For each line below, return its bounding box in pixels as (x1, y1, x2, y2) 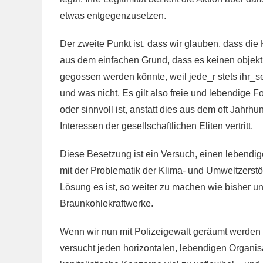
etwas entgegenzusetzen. (60, 11, 166, 21)
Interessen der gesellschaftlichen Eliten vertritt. (60, 121, 253, 131)
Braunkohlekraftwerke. (60, 198, 153, 208)
